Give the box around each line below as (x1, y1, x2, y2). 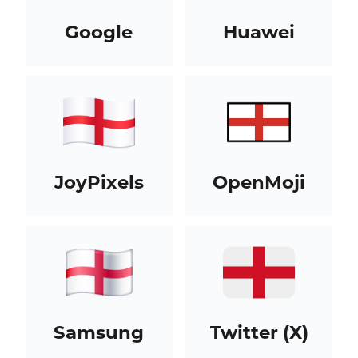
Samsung (54, 320, 145, 344)
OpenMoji (213, 170, 306, 193)
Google (65, 20, 133, 43)
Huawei (223, 20, 296, 43)
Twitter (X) (209, 320, 308, 344)
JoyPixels (54, 170, 144, 193)
